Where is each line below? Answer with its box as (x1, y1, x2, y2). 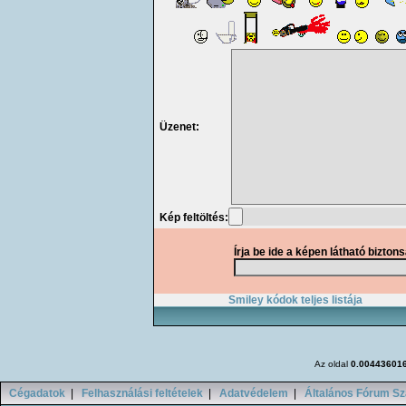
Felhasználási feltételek (82, 387, 203, 400)
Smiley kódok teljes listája (227, 294, 362, 306)
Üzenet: (153, 121, 199, 133)
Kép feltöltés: (153, 211, 228, 224)
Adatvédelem (219, 387, 288, 400)
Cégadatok (9, 387, 65, 400)
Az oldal (314, 359, 351, 369)
